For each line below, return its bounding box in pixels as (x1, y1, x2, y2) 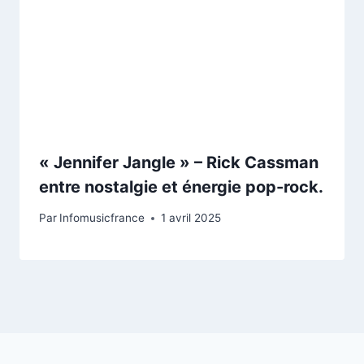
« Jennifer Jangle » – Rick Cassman (39, 152, 318, 172)
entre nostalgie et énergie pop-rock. (39, 176, 323, 197)
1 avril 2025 (161, 211, 222, 225)
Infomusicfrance (59, 211, 145, 225)
